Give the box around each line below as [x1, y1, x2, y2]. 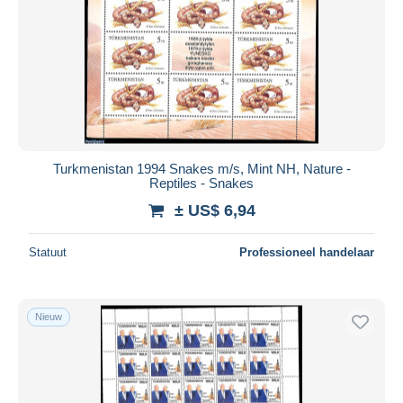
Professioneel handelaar [239, 245, 374, 259]
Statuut [29, 245, 67, 259]
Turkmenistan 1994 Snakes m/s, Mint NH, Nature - [52, 160, 351, 176]
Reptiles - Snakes [149, 175, 254, 191]
